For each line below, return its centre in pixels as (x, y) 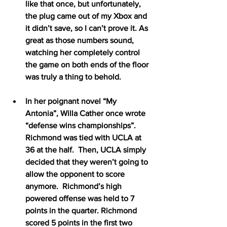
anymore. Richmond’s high (74, 186)
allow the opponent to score (76, 174)
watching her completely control (84, 52)
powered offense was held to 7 (81, 198)
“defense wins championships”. (83, 125)
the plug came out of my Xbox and (87, 16)
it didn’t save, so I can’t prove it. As (88, 28)
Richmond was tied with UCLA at (84, 137)
